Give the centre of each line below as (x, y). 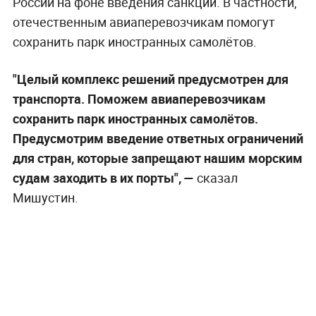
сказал (215, 177)
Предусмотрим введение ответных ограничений (158, 138)
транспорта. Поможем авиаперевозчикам (139, 98)
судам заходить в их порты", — (103, 177)
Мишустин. (45, 197)
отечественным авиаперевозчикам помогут (144, 22)
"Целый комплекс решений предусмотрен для (150, 79)
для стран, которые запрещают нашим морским (157, 158)
